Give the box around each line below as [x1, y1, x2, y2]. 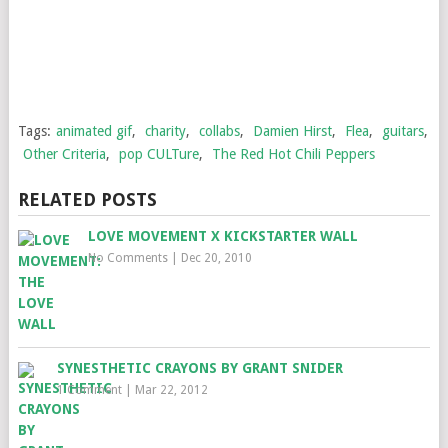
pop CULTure [118, 146, 199, 162]
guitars [381, 123, 424, 139]
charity [144, 123, 186, 139]
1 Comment [56, 383, 122, 397]
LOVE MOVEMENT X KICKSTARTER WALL [87, 228, 358, 244]
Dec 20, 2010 [180, 251, 252, 265]
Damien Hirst [252, 123, 332, 139]
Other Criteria [22, 146, 106, 162]
